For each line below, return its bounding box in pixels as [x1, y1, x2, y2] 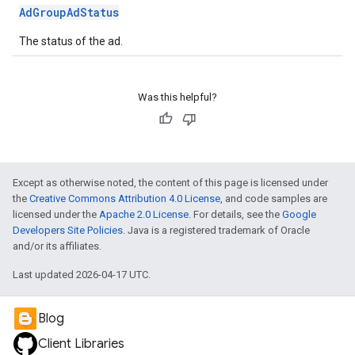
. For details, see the [189, 208, 282, 220]
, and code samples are [220, 193, 327, 204]
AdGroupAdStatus [19, 5, 119, 20]
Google [282, 208, 316, 220]
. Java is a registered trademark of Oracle [123, 224, 310, 236]
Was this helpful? [138, 91, 217, 103]
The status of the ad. [19, 35, 123, 48]
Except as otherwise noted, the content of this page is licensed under [13, 177, 328, 189]
